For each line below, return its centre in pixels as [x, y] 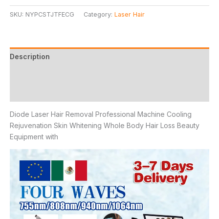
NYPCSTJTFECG [50, 14]
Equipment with [34, 136]
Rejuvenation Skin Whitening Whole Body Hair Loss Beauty [105, 125]
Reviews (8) [30, 92]
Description [30, 56]
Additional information [48, 74]
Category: [99, 14]
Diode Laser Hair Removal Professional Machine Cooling [101, 114]
